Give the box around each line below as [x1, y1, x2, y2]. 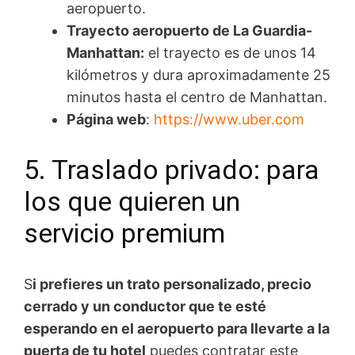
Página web [67, 110, 146, 128]
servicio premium [24, 216, 225, 249]
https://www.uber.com [154, 110, 304, 128]
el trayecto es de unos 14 [144, 44, 316, 61]
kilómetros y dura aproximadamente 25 [67, 66, 330, 83]
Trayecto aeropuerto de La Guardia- [67, 21, 312, 39]
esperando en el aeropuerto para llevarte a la [24, 319, 330, 337]
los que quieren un [24, 185, 240, 217]
